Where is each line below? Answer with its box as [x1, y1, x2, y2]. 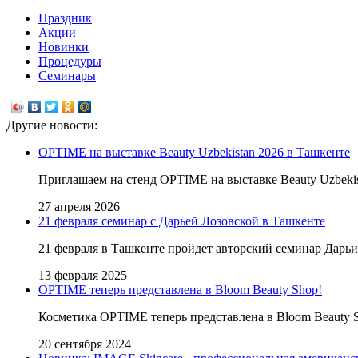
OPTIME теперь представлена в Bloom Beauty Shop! [38, 282, 322, 296]
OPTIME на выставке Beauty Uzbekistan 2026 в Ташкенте [38, 145, 350, 159]
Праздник [38, 10, 92, 25]
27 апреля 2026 [38, 199, 120, 213]
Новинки [38, 39, 89, 54]
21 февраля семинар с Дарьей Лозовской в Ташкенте [38, 213, 325, 228]
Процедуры [38, 54, 101, 68]
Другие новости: [6, 117, 97, 132]
